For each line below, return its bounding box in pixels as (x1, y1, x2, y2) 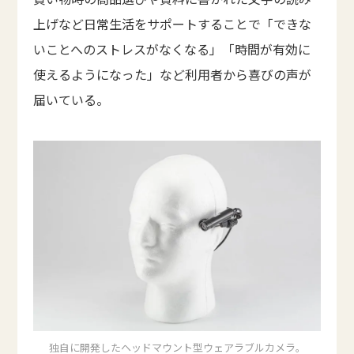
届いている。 (33, 89, 110, 109)
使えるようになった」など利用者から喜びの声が (33, 64, 312, 84)
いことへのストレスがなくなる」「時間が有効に (33, 39, 311, 58)
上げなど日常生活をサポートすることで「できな (33, 13, 312, 33)
